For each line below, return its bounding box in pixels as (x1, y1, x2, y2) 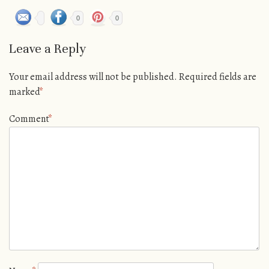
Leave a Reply (9, 40, 86, 56)
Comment (9, 112, 51, 125)
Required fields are (179, 70, 256, 83)
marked (9, 85, 42, 98)
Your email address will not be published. (9, 70, 177, 83)
